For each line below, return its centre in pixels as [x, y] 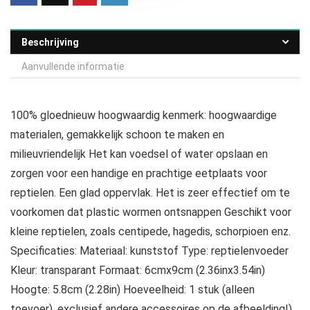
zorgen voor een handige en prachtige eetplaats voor [139, 174]
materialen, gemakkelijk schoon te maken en [117, 135]
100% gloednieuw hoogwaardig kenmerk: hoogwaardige [144, 116]
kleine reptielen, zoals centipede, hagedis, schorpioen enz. [151, 232]
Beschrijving [50, 43]
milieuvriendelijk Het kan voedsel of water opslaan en [139, 154]
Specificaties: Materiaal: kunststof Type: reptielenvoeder [149, 251]
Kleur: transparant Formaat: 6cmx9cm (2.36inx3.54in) [138, 271]
